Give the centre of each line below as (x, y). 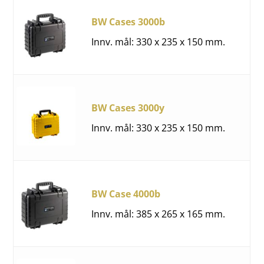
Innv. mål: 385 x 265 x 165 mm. (159, 214)
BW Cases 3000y (128, 108)
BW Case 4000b (126, 194)
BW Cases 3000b (128, 22)
